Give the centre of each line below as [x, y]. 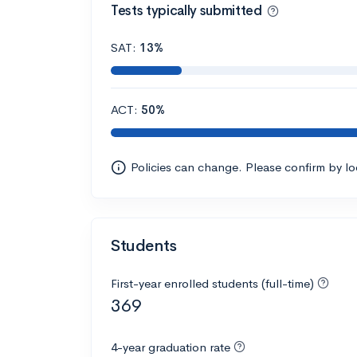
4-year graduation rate [171, 347]
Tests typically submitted [186, 10]
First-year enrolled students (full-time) [214, 284]
